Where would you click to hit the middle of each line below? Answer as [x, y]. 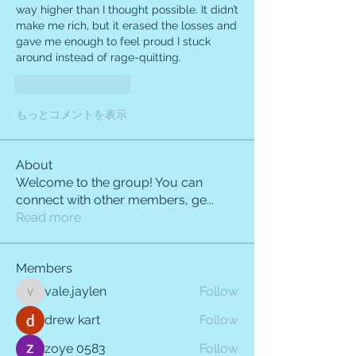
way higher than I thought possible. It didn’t [127, 10]
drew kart [72, 320]
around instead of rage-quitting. [99, 57]
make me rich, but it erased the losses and [126, 25]
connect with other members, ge [111, 200]
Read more [48, 217]
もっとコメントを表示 [72, 114]
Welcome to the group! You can [109, 182]
